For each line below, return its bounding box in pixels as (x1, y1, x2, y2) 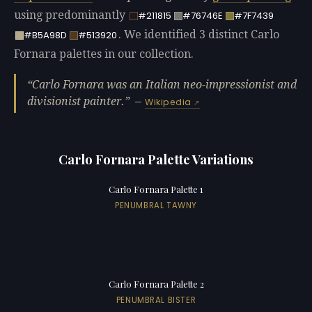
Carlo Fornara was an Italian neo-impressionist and (32, 77, 297, 91)
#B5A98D (23, 29, 67, 42)
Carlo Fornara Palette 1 (109, 183, 203, 196)
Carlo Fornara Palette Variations (58, 150, 253, 168)
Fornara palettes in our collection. (14, 47, 194, 61)
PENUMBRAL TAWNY (115, 199, 197, 211)
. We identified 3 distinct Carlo (118, 28, 279, 42)
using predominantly (14, 8, 128, 22)
